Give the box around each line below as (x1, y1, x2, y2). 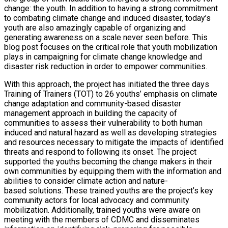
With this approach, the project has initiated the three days (4, 79, 209, 89)
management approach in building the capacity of (4, 108, 177, 118)
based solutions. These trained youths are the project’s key (4, 185, 213, 195)
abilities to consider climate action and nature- (4, 176, 168, 186)
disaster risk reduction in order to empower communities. (4, 61, 207, 71)
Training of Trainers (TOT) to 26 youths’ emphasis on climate (4, 89, 217, 99)
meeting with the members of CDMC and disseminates (4, 214, 199, 224)
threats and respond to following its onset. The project (4, 147, 196, 157)
